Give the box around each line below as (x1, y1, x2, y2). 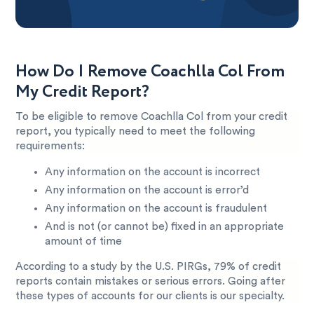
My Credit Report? (15, 80, 150, 105)
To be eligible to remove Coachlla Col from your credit (15, 111, 288, 123)
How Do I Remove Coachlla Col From (15, 60, 285, 85)
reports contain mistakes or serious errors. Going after (15, 275, 286, 287)
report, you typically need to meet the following (15, 126, 256, 137)
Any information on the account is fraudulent (45, 203, 268, 214)
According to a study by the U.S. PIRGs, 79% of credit (15, 261, 282, 272)
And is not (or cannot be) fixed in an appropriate (45, 221, 285, 232)
